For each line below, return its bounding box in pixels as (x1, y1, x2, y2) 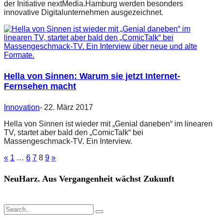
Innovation (4, 103, 40, 111)
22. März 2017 (44, 103, 93, 111)
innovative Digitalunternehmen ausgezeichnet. (4, 8, 163, 16)
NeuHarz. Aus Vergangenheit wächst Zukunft (4, 173, 174, 184)
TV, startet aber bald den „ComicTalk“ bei (4, 128, 143, 137)
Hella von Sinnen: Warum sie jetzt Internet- (4, 71, 180, 81)
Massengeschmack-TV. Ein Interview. (4, 137, 132, 145)
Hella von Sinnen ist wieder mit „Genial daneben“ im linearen (4, 119, 213, 128)
